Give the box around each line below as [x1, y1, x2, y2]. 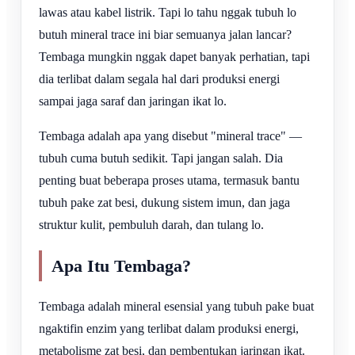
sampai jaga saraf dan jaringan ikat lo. [39, 94, 227, 108]
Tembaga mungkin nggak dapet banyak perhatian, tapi [39, 49, 310, 63]
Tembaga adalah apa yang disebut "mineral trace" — [39, 128, 302, 143]
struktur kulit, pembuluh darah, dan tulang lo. [39, 217, 264, 231]
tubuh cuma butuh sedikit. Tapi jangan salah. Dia [39, 151, 283, 165]
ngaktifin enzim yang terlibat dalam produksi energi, [39, 322, 299, 335]
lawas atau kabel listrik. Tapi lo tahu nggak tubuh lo [39, 5, 296, 19]
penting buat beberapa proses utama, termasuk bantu [39, 173, 300, 187]
